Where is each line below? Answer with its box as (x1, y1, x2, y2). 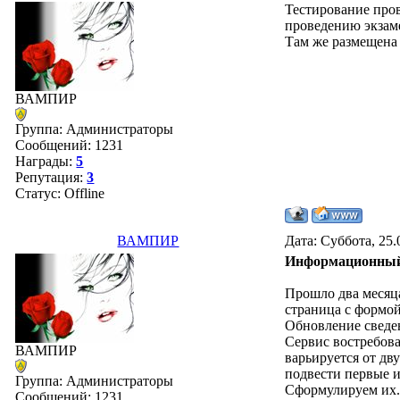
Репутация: (15, 170, 87, 185)
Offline (64, 186, 105, 201)
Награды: (15, 154, 77, 169)
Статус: (15, 186, 65, 201)
